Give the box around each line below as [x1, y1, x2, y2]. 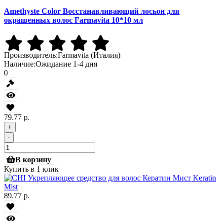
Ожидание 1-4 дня [36, 59, 97, 68]
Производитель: [4, 50, 58, 59]
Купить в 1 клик [4, 165, 59, 174]
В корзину [15, 155, 52, 163]
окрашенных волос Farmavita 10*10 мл [4, 15, 143, 24]
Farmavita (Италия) [58, 50, 120, 59]
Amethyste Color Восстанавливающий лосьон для [4, 6, 180, 15]
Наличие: [4, 59, 36, 68]
